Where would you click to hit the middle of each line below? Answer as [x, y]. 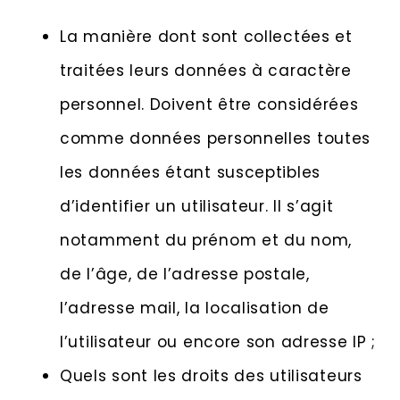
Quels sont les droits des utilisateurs [211, 376]
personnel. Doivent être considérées [209, 105]
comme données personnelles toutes [216, 139]
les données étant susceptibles [190, 173]
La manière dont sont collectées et [206, 37]
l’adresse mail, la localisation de [195, 308]
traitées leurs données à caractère [206, 71]
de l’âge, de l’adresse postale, [185, 275]
